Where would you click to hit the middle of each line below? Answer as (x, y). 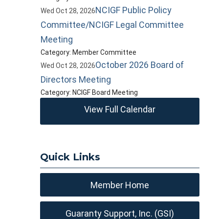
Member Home (120, 185)
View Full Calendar (120, 109)
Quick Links (70, 157)
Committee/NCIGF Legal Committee (112, 25)
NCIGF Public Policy (133, 10)
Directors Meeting (76, 79)
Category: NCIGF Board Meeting (89, 92)
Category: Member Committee (88, 52)
